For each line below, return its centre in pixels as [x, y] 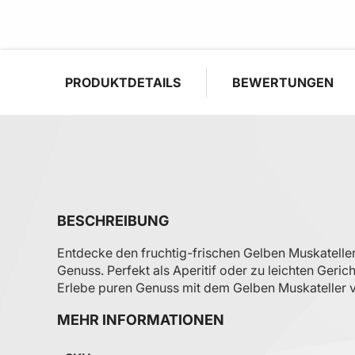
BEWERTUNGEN [283, 83]
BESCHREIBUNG [113, 221]
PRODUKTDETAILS [123, 83]
